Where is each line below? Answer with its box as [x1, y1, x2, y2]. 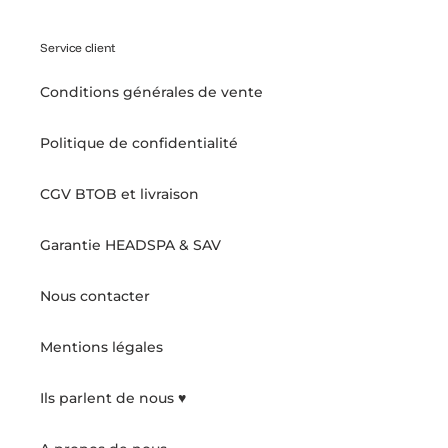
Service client [40, 39, 115, 55]
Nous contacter [40, 287, 150, 306]
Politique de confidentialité [40, 134, 238, 153]
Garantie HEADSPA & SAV [40, 236, 221, 255]
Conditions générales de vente [40, 83, 263, 102]
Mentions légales [40, 338, 163, 357]
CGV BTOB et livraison [40, 185, 199, 204]
